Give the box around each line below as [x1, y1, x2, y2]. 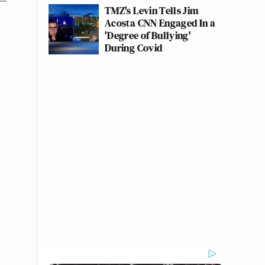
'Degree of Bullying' [105, 28, 192, 43]
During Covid [105, 40, 163, 55]
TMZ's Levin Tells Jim [105, 3, 199, 18]
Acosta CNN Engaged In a [105, 15, 216, 30]
